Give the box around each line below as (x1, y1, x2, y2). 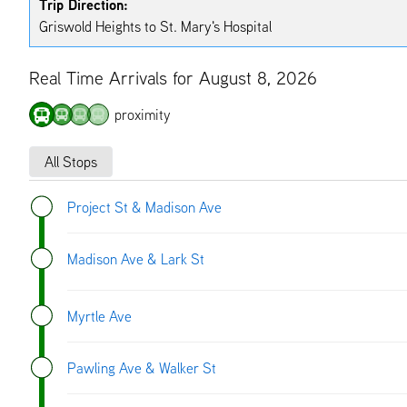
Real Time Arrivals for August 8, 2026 (29, 65, 317, 89)
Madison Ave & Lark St (67, 249, 204, 268)
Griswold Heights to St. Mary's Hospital (39, 16, 272, 35)
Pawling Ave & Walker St (67, 358, 216, 377)
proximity (114, 104, 171, 124)
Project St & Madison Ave (67, 197, 222, 216)
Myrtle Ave (67, 306, 132, 325)
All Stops (45, 152, 97, 171)
